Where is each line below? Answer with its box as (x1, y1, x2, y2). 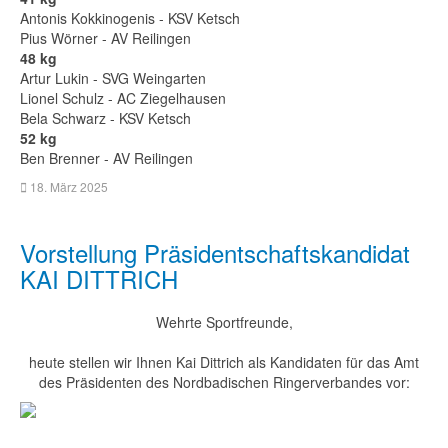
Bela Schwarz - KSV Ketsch (20, 108, 191, 128)
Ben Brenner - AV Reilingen (20, 148, 193, 168)
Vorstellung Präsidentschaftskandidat (20, 235, 410, 270)
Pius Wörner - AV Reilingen (20, 28, 191, 48)
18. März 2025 (30, 178, 108, 195)
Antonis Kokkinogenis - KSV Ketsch (20, 8, 240, 28)
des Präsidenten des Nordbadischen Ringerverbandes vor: (38, 372, 410, 392)
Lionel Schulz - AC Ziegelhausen (20, 88, 226, 108)
